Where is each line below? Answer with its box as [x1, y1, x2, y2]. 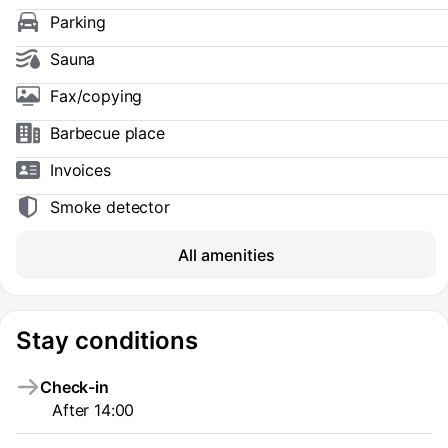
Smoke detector [50, 197, 170, 217]
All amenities [177, 245, 275, 265]
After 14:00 [52, 400, 135, 420]
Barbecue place [50, 123, 165, 143]
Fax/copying [50, 86, 143, 106]
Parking [50, 12, 106, 32]
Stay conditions [16, 326, 198, 355]
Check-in [40, 377, 109, 397]
